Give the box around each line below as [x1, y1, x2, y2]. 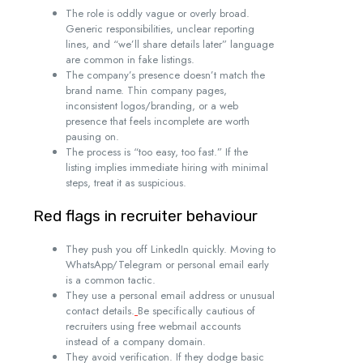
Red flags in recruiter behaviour [33, 207, 258, 226]
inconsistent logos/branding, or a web [66, 98, 238, 114]
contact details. [66, 303, 135, 319]
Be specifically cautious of [138, 303, 255, 319]
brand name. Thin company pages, [66, 83, 227, 99]
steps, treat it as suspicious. [66, 175, 186, 191]
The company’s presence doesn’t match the [66, 67, 265, 83]
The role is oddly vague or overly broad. [66, 6, 250, 22]
